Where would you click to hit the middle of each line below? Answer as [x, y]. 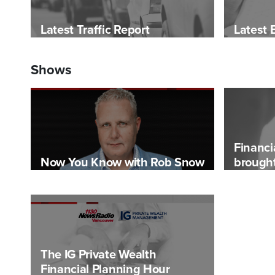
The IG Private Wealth [99, 254]
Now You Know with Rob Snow [122, 163]
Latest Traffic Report [95, 30]
